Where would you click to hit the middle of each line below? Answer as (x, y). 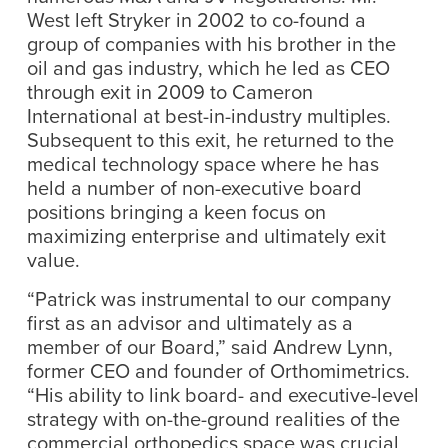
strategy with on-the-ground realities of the (213, 418)
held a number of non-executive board (194, 187)
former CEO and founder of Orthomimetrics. (218, 370)
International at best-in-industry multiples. (211, 115)
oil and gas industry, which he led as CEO (208, 67)
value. (53, 259)
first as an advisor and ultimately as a (189, 322)
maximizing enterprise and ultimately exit (206, 235)
